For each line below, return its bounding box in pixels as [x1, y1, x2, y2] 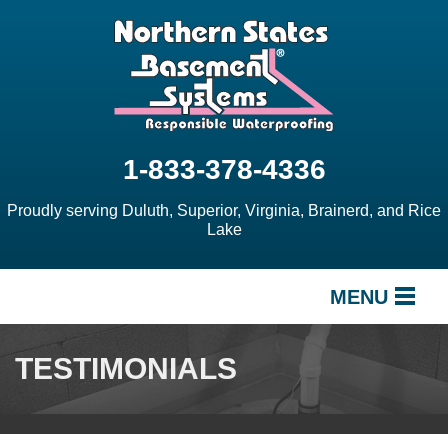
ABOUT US [30, 422, 113, 439]
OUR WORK [30, 379, 120, 396]
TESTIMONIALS [15, 352, 237, 385]
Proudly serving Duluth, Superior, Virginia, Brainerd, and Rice [7, 202, 441, 219]
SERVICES [30, 336, 113, 353]
